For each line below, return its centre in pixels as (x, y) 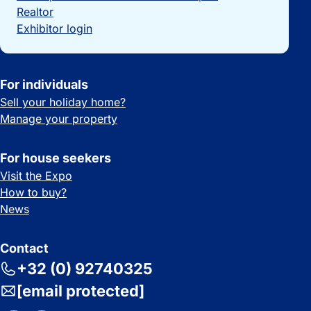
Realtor (35, 11)
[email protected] (81, 291)
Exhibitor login (54, 28)
